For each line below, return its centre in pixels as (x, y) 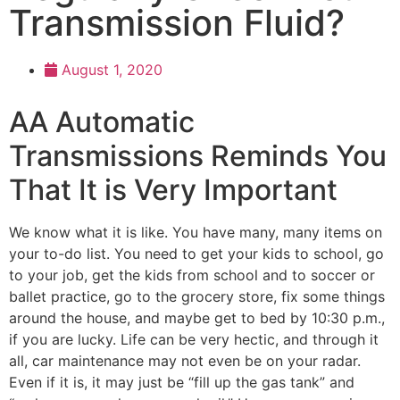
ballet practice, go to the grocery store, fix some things (197, 296)
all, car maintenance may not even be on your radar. (185, 361)
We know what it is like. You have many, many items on (196, 232)
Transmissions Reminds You (198, 156)
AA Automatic (102, 122)
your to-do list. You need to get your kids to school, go (196, 254)
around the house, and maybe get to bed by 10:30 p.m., (197, 318)
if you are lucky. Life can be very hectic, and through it (194, 339)
